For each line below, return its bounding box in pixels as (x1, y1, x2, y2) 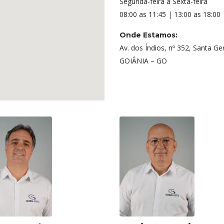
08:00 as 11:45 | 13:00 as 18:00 (119, 9, 220, 19)
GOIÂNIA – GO (119, 56, 167, 65)
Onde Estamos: (119, 30, 177, 39)
